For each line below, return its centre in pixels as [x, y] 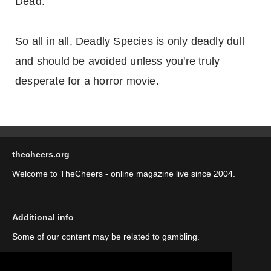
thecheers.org [41, 154]
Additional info [43, 217]
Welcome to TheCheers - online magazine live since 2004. [124, 174]
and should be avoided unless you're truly [118, 61]
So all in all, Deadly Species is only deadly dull [130, 41]
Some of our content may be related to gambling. [106, 237]
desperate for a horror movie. [87, 81]
